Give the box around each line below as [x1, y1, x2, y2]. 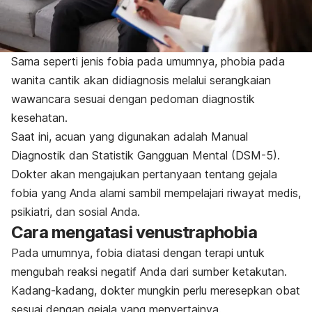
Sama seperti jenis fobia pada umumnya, [11, 54, 221, 68]
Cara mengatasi [11, 221, 136, 242]
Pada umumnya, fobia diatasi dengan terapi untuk [11, 245, 265, 260]
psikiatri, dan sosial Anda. [11, 204, 140, 219]
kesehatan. [11, 110, 68, 125]
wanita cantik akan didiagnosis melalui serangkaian [11, 72, 271, 87]
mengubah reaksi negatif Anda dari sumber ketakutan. [11, 264, 287, 279]
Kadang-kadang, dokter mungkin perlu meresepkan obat [11, 283, 300, 297]
